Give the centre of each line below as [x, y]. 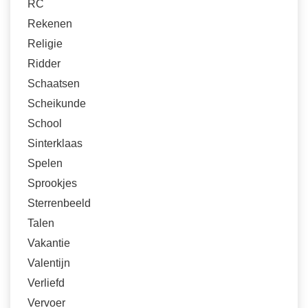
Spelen [45, 164]
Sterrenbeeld [59, 203]
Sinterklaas [55, 144]
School [45, 124]
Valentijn [49, 263]
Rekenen [50, 24]
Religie [45, 44]
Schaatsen [54, 84]
